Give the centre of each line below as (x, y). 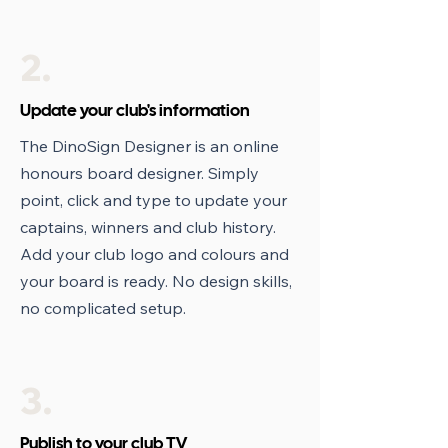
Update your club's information (135, 112)
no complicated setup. (103, 308)
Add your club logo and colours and (154, 254)
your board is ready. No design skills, (156, 281)
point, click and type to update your (153, 200)
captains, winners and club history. (148, 227)
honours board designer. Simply (139, 173)
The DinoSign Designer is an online (149, 146)
